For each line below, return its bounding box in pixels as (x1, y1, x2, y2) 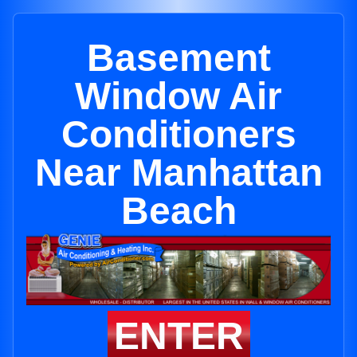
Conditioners (61, 113, 296, 155)
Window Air (75, 75, 282, 117)
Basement (86, 37, 271, 79)
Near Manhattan (34, 151, 323, 194)
